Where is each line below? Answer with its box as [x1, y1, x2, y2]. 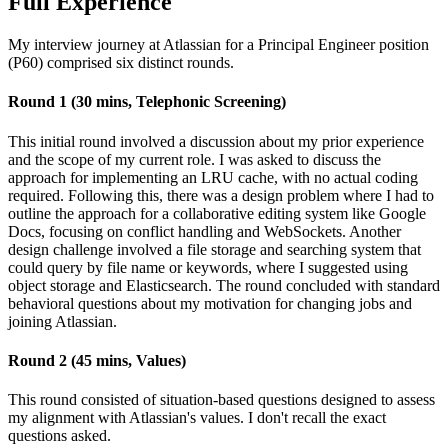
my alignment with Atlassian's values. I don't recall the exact [8, 409, 386, 427]
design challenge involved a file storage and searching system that [8, 240, 421, 258]
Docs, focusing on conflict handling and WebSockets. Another [8, 222, 401, 240]
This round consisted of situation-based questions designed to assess [8, 391, 435, 409]
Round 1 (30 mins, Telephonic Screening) [8, 93, 286, 111]
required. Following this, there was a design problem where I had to [8, 186, 434, 204]
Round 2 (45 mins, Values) [8, 351, 186, 369]
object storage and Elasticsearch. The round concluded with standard [8, 276, 440, 294]
